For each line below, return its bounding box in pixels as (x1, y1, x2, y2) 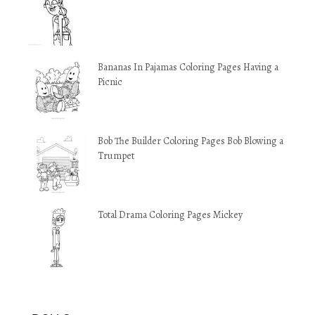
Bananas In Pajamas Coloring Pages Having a (98, 60, 278, 74)
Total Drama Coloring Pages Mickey (98, 208, 243, 221)
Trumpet (98, 149, 134, 162)
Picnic (98, 75, 122, 89)
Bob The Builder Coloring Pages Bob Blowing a (98, 134, 283, 148)
